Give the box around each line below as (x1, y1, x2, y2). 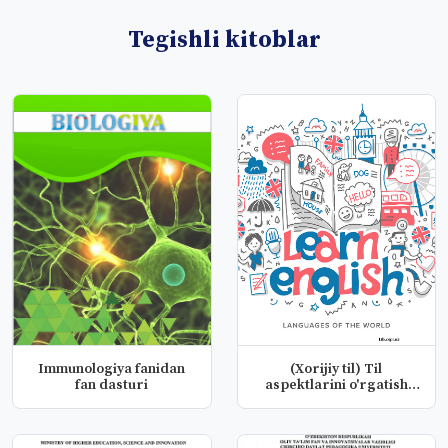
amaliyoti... (300, 392, 373, 410)
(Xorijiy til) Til (290, 360, 383, 378)
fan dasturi (75, 376, 149, 394)
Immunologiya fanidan (38, 360, 186, 378)
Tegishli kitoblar (127, 25, 321, 55)
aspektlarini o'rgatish (264, 376, 408, 394)
